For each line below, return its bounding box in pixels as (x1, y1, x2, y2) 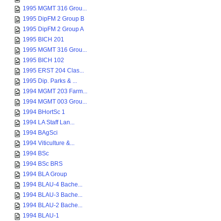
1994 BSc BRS (23, 160, 63, 167)
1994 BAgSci (23, 129, 58, 136)
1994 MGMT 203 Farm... (23, 88, 87, 95)
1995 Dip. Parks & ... (23, 77, 77, 84)
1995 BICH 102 (23, 57, 64, 64)
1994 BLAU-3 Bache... (23, 191, 82, 198)
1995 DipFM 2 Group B (23, 15, 84, 22)
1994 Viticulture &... (23, 140, 74, 147)
